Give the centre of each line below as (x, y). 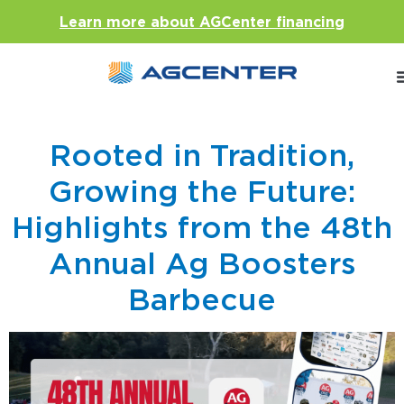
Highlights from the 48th (202, 227)
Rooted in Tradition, (202, 155)
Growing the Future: (202, 191)
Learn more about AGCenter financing (202, 22)
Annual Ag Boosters (202, 263)
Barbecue (202, 299)
